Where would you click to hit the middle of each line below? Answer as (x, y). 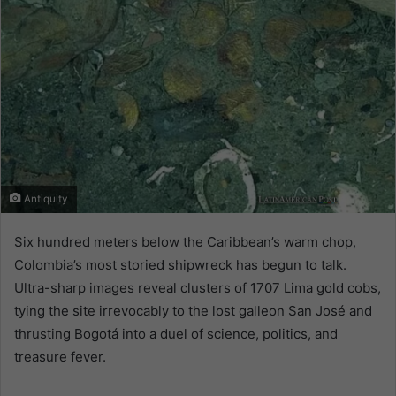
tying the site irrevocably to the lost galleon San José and (193, 311)
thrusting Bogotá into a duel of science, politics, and (176, 334)
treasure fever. (60, 357)
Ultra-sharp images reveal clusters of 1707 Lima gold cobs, (198, 288)
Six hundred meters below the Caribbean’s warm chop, (185, 242)
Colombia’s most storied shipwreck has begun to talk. (180, 265)
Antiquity (45, 199)
